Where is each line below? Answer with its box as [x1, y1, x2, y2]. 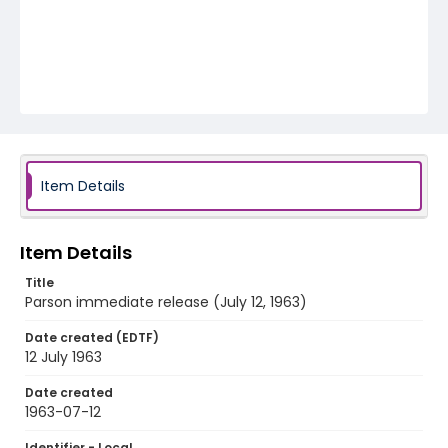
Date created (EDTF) [25, 329, 159, 346]
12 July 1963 [25, 347, 102, 367]
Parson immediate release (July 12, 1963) [25, 292, 307, 312]
